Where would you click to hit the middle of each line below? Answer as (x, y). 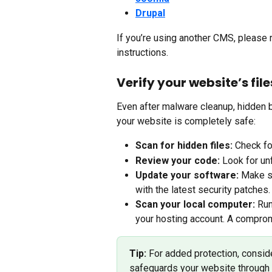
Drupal (150, 13)
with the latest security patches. (203, 190)
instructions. (142, 52)
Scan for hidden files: (184, 146)
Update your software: (187, 175)
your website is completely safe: (186, 121)
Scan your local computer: (195, 205)
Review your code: (178, 160)
